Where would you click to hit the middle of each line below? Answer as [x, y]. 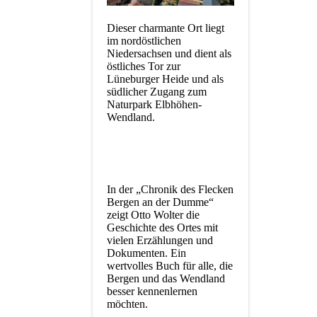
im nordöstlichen [144, 41]
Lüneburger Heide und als [165, 79]
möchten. [127, 304]
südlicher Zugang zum [157, 92]
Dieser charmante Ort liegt [166, 28]
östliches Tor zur [144, 67]
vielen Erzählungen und [160, 241]
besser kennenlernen [152, 292]
